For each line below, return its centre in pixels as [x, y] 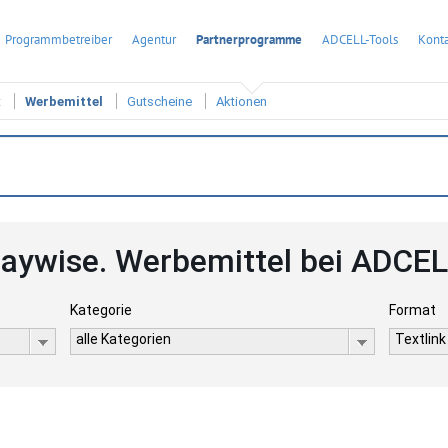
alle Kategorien [123, 339]
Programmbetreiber [58, 39]
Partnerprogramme [249, 39]
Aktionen [241, 102]
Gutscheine [159, 102]
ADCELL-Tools [360, 39]
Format [413, 310]
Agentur [154, 39]
